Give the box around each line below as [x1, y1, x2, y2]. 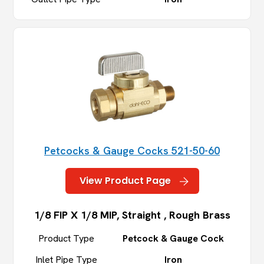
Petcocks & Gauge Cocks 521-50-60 [44, 144, 220, 158]
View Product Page [79, 174, 171, 188]
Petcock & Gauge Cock [123, 232, 224, 245]
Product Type [38, 232, 94, 245]
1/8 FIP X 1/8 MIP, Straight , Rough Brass [34, 208, 230, 222]
